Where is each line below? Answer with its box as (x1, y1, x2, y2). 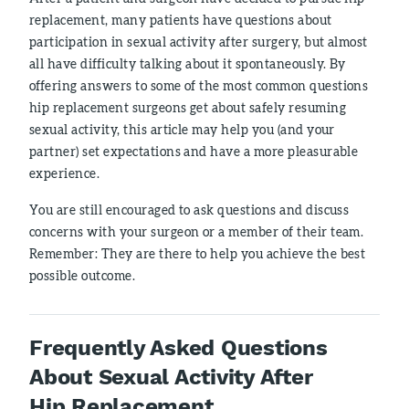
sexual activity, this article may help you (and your (29, 121, 335, 137)
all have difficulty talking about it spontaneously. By (29, 56, 346, 71)
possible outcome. (29, 267, 136, 283)
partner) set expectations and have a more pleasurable (29, 143, 359, 159)
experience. (29, 165, 100, 181)
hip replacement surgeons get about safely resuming (29, 100, 347, 115)
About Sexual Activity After (29, 364, 313, 390)
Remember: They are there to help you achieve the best (29, 246, 366, 261)
